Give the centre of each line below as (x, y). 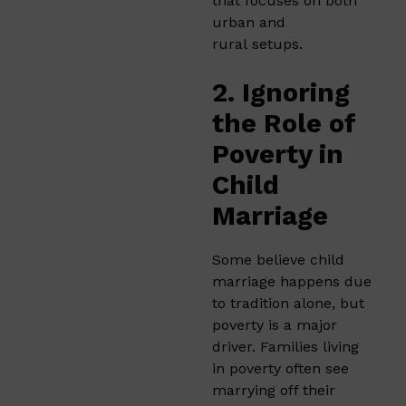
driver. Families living (285, 346)
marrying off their (274, 390)
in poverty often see (280, 368)
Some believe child (278, 259)
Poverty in (278, 154)
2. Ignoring (281, 92)
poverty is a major (275, 324)
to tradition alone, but (288, 303)
